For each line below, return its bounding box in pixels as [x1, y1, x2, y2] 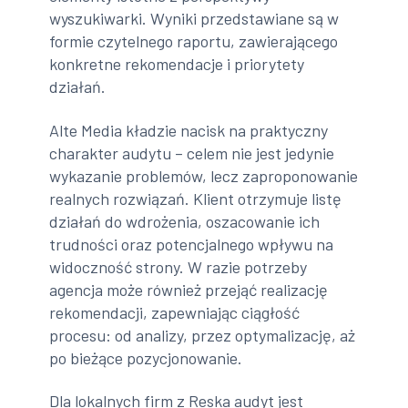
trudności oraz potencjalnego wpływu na [49, 233, 334, 254]
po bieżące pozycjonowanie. [49, 347, 243, 368]
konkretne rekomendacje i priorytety [49, 54, 305, 75]
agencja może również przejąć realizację [49, 279, 329, 300]
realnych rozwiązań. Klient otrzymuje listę [49, 188, 342, 209]
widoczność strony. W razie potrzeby [49, 256, 308, 277]
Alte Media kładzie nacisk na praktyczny [49, 119, 329, 140]
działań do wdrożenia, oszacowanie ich [49, 210, 321, 231]
